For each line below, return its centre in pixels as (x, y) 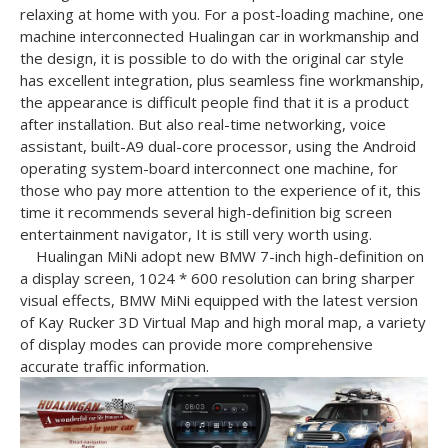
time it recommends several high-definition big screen (206, 212)
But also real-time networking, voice (262, 124)
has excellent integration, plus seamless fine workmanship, (222, 80)
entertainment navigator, (108, 234)
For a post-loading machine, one (314, 14)
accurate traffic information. (114, 366)
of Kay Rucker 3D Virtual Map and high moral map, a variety (223, 322)
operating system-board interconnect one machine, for (209, 168)
